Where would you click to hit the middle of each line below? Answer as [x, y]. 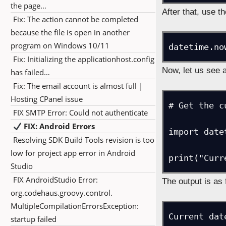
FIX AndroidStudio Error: [55, 180]
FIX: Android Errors [59, 126]
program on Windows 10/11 [60, 45]
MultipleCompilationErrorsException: [75, 206]
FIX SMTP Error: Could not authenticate [80, 112]
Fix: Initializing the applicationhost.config [84, 59]
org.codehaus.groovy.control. [62, 193]
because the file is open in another [70, 32]
